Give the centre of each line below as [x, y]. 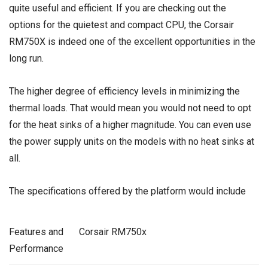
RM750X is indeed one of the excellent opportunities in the [132, 42]
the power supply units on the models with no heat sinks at [132, 142]
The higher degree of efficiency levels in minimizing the [124, 92]
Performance [36, 248]
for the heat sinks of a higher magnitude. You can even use [130, 125]
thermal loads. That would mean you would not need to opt [130, 108]
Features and [36, 232]
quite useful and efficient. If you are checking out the [118, 8]
